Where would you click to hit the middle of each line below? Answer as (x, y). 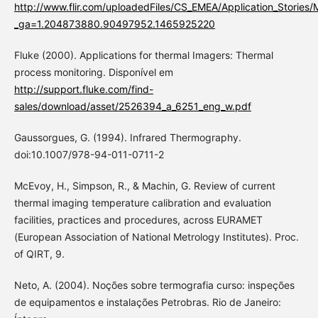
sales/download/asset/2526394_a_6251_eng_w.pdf (132, 106)
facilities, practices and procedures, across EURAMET (138, 219)
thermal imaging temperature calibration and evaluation (142, 202)
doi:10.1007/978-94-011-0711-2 (89, 154)
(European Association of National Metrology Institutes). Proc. (156, 236)
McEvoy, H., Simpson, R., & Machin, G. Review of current (144, 185)
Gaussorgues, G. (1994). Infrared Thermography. (127, 137)
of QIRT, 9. (39, 253)
